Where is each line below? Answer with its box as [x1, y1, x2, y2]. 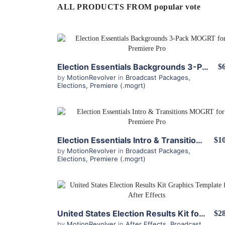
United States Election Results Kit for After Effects [199, 208, 205, 218]
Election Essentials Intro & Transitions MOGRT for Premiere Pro [196, 135, 202, 145]
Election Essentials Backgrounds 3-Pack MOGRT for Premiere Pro [202, 62, 208, 72]
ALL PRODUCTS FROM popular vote [57, 3, 200, 11]
